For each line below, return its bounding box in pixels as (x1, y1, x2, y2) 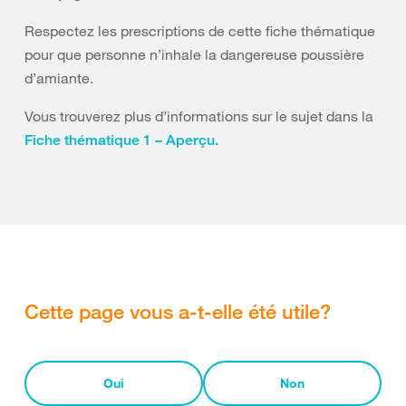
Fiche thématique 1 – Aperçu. (24, 131, 218, 149)
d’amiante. (24, 69, 93, 87)
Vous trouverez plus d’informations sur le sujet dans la (24, 107, 373, 125)
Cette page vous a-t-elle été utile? (24, 298, 331, 324)
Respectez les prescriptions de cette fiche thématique (24, 22, 375, 40)
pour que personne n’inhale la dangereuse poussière (24, 45, 364, 63)
